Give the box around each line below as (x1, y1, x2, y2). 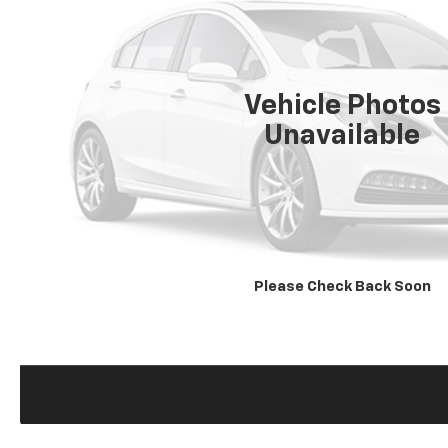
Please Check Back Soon (253, 279, 431, 295)
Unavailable (264, 121, 421, 150)
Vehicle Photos (243, 91, 441, 120)
